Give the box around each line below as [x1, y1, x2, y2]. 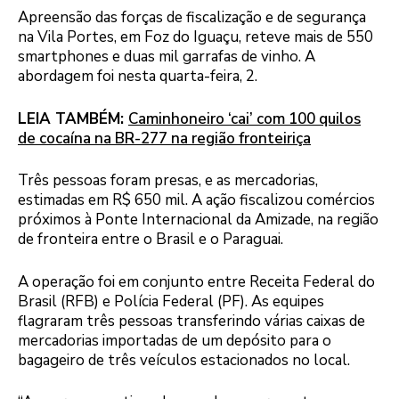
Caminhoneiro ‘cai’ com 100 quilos [128, 108, 361, 129]
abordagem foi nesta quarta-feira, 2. [18, 66, 257, 87]
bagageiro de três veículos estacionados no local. [18, 349, 350, 370]
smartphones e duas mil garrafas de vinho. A [18, 46, 315, 68]
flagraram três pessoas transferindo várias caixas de [18, 310, 365, 331]
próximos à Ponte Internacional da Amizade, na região [18, 209, 379, 231]
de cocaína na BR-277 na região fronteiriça [18, 127, 311, 149]
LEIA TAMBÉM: [18, 108, 128, 129]
